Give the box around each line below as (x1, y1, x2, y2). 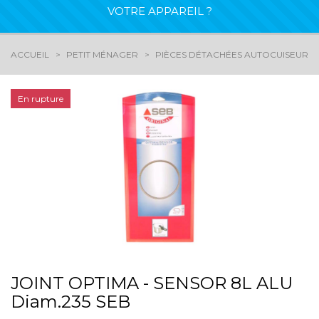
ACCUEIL (11, 49, 49, 60)
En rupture (18, 93, 63, 104)
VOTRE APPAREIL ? (107, 4, 212, 18)
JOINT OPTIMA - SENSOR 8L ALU (11, 272, 293, 293)
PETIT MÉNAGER (66, 49, 138, 60)
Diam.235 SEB (11, 291, 130, 312)
